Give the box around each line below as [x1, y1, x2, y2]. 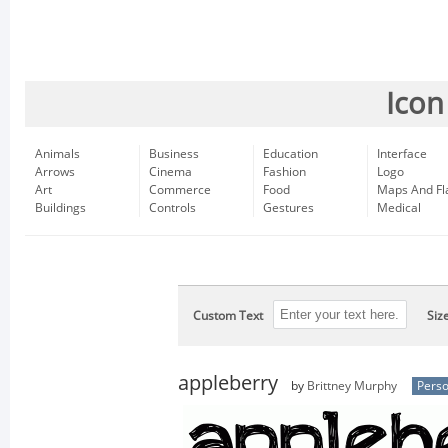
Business [149, 147, 199, 161]
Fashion [263, 165, 306, 179]
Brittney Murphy [307, 379, 397, 393]
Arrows [35, 165, 75, 179]
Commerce [149, 183, 211, 197]
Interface [377, 147, 427, 161]
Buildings [35, 201, 86, 215]
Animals [35, 147, 80, 161]
